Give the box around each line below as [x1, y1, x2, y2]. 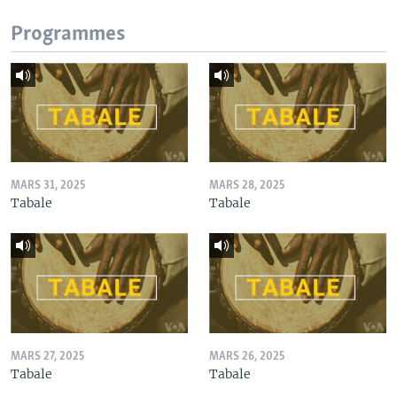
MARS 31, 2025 [11, 180, 85, 192]
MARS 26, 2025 [209, 350, 284, 362]
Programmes [11, 22, 125, 45]
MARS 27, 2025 [11, 350, 84, 362]
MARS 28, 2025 [209, 180, 284, 192]
